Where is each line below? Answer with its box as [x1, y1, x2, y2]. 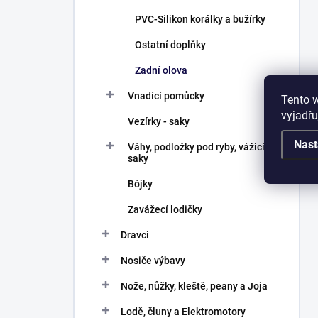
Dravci [121, 229, 149, 241]
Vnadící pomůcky [128, 90, 204, 102]
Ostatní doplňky [135, 39, 206, 50]
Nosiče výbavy [121, 255, 185, 266]
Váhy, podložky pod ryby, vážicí [128, 141, 265, 153]
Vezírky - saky [128, 116, 190, 127]
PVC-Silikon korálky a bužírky [135, 13, 265, 25]
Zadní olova [135, 65, 187, 76]
